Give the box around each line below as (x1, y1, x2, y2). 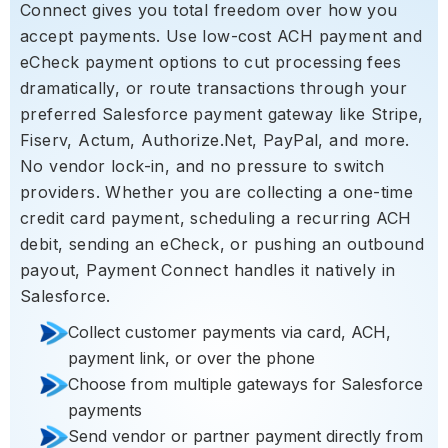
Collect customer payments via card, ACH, (68, 321, 391, 342)
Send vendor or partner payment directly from (68, 425, 423, 446)
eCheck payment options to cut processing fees (20, 51, 401, 72)
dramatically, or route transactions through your (20, 77, 408, 98)
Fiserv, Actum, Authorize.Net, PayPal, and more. (20, 129, 410, 150)
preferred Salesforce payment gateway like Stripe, (20, 103, 424, 124)
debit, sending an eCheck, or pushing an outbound (20, 233, 425, 254)
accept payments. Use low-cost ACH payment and (20, 25, 422, 46)
